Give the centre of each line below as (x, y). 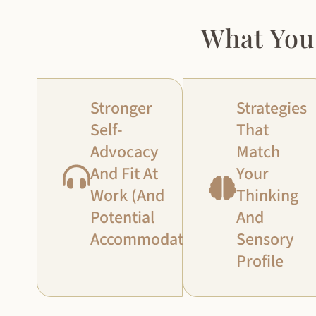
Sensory (265, 240)
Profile (260, 262)
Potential (122, 218)
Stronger (121, 109)
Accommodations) (154, 240)
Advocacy (124, 152)
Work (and (127, 196)
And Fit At (124, 174)
